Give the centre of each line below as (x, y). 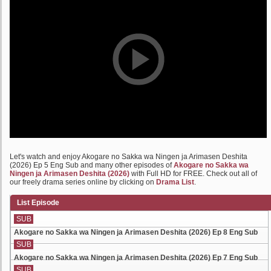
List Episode (38, 203)
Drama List (175, 182)
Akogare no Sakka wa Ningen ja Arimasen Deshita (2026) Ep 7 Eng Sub (136, 258)
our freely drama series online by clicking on (83, 182)
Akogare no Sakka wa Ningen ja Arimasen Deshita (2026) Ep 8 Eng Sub (136, 232)
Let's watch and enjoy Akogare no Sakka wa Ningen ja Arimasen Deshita (129, 157)
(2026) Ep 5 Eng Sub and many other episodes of (92, 165)
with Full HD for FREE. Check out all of (193, 174)
